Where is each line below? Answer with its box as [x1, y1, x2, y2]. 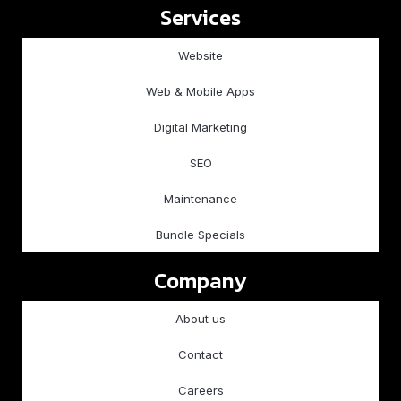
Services [160, 2, 241, 33]
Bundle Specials [156, 227, 245, 242]
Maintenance [164, 192, 237, 206]
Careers [177, 383, 224, 397]
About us [175, 311, 226, 326]
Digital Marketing [154, 120, 247, 134]
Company [154, 265, 247, 296]
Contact [178, 347, 223, 362]
